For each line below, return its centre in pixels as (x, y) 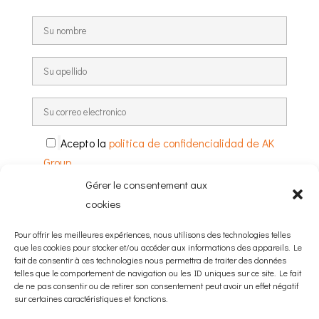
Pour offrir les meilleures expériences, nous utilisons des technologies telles (152, 234)
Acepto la (84, 143)
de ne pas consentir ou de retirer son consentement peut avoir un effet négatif (156, 286)
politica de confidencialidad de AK (191, 143)
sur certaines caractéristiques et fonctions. (91, 298)
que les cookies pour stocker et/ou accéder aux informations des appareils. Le (158, 247)
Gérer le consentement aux (146, 184)
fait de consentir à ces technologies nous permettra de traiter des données (150, 260)
